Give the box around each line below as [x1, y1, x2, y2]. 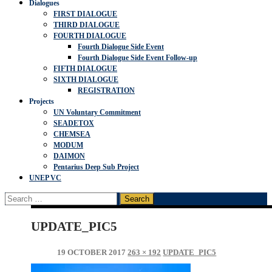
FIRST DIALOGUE [53, 9, 117, 18]
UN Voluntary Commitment [53, 107, 141, 117]
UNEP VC [29, 173, 61, 182]
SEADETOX [53, 118, 94, 127]
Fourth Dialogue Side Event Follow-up [78, 53, 197, 62]
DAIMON [53, 151, 85, 160]
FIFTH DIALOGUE [53, 64, 117, 73]
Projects [29, 97, 54, 106]
